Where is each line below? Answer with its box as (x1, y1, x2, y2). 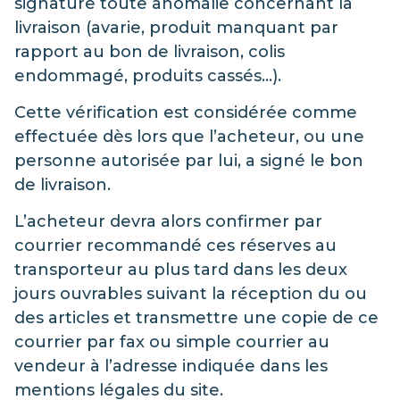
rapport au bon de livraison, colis (14, 41, 285, 62)
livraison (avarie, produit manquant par (14, 17, 338, 37)
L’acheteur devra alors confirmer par (14, 212, 322, 232)
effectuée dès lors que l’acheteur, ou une (14, 126, 364, 146)
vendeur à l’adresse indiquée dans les (14, 356, 328, 377)
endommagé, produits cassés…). (14, 65, 281, 86)
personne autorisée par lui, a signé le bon (14, 150, 363, 171)
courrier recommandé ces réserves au (14, 236, 337, 256)
